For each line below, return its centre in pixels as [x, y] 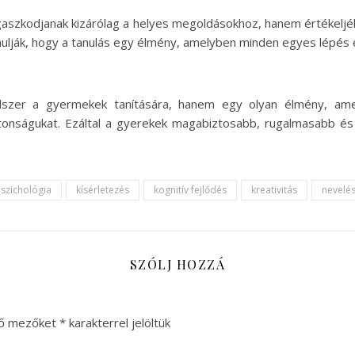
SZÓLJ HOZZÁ [177, 264]
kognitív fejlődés [190, 190]
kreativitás [274, 190]
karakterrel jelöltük [118, 323]
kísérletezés [103, 190]
